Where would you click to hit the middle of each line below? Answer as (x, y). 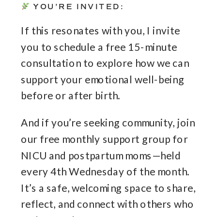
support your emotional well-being (103, 79)
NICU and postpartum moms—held (101, 155)
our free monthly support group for (104, 139)
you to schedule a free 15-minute (99, 47)
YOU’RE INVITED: (77, 7)
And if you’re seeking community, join (108, 123)
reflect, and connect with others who (107, 204)
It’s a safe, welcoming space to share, (108, 188)
